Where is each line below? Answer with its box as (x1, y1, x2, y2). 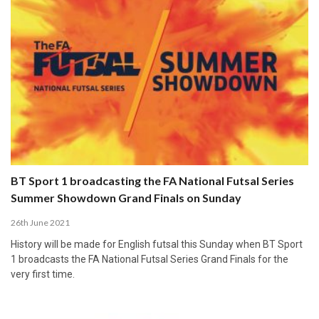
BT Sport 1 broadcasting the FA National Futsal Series (11, 173, 294, 187)
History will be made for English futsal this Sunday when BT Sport (11, 238, 303, 250)
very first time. (11, 268, 75, 280)
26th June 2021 (11, 216, 70, 228)
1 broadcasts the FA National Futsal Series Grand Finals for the (11, 253, 288, 265)
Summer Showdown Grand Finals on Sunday (11, 190, 241, 204)
